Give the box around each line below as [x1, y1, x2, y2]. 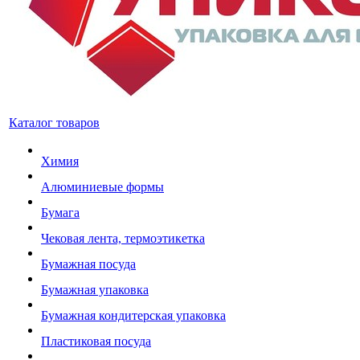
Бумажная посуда [41, 257, 136, 271]
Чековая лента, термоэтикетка [41, 231, 205, 245]
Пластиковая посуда [41, 334, 151, 348]
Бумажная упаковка [41, 283, 149, 297]
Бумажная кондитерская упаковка [41, 309, 226, 322]
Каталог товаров [9, 116, 100, 129]
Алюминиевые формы [41, 180, 164, 194]
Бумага [41, 206, 80, 219]
